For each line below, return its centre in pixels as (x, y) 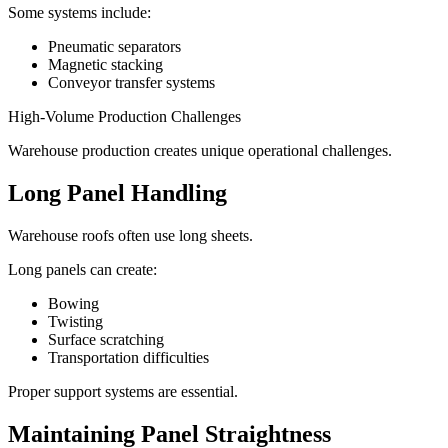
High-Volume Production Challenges (124, 117)
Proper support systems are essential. (123, 392)
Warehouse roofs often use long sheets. (130, 236)
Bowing (73, 304)
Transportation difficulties (128, 358)
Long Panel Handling (117, 193)
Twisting (75, 322)
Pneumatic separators (114, 47)
